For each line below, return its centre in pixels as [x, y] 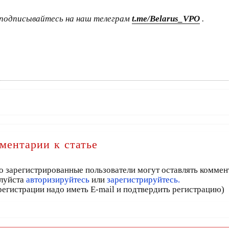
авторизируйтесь [58, 180]
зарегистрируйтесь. [143, 180]
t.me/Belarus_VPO [166, 19]
